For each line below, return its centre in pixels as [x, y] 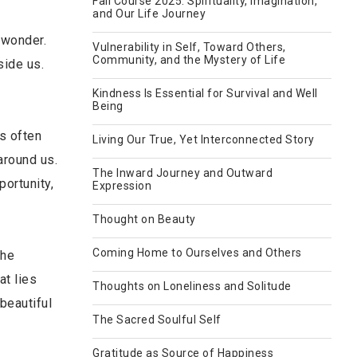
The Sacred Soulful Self [157, 320]
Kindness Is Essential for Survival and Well [205, 93]
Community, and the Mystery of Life [189, 60]
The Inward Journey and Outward [182, 173]
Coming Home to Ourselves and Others [197, 253]
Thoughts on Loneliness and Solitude [192, 286]
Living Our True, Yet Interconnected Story [204, 139]
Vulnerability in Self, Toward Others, [189, 47]
